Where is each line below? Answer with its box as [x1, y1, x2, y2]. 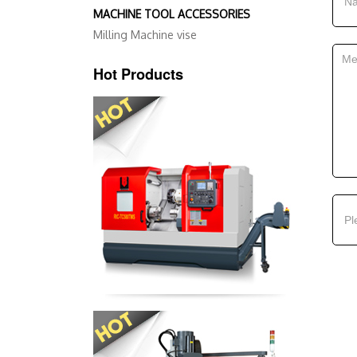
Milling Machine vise [93, 28, 197, 42]
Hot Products [93, 64, 183, 85]
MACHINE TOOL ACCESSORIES [93, 7, 250, 22]
